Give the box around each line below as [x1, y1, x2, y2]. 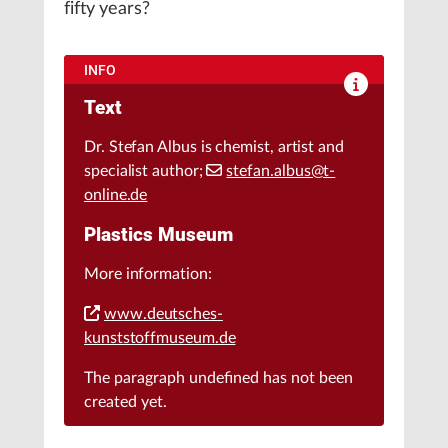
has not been [259, 370, 353, 387]
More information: [84, 266, 212, 283]
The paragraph [84, 370, 189, 387]
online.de [84, 187, 148, 204]
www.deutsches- [104, 306, 223, 323]
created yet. [84, 394, 167, 411]
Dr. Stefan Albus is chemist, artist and [84, 139, 344, 156]
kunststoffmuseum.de [84, 330, 236, 347]
